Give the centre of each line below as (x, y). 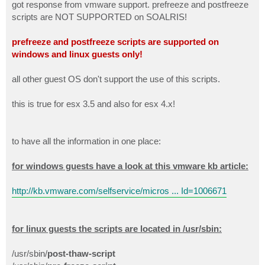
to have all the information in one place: (86, 141)
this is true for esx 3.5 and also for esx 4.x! (93, 104)
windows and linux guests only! (77, 54)
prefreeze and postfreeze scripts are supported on (115, 42)
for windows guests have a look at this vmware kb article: (130, 166)
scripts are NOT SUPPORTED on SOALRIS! (99, 17)
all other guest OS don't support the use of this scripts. (116, 79)
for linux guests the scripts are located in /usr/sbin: (117, 229)
